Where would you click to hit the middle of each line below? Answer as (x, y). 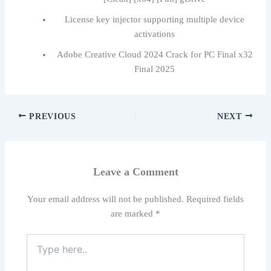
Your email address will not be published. (106, 199)
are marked (133, 214)
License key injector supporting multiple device (155, 19)
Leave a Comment (135, 171)
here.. (36, 252)
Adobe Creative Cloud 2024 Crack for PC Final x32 (155, 54)
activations (155, 34)
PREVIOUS (51, 116)
